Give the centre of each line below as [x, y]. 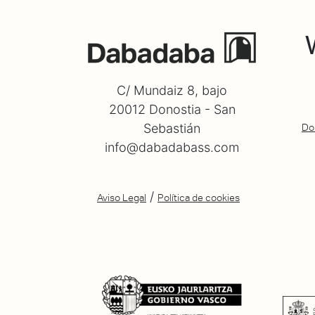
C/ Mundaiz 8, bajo [172, 90]
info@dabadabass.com [172, 147]
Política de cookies [199, 197]
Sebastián [172, 128]
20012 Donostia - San [172, 109]
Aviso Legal [122, 197]
